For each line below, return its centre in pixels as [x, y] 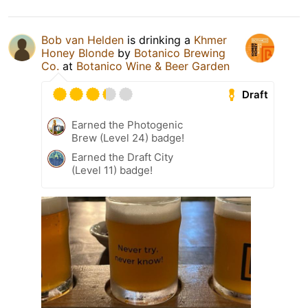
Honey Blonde [78, 53]
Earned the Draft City [122, 157]
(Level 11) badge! [112, 170]
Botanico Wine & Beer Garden [153, 66]
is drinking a [159, 40]
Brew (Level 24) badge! [128, 138]
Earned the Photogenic [127, 125]
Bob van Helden [82, 40]
